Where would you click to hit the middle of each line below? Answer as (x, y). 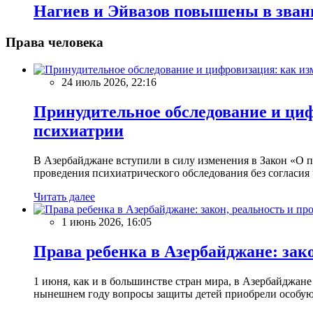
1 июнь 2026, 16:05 (107, 221)
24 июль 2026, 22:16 (109, 82)
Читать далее (64, 196)
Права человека (54, 43)
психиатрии (79, 130)
